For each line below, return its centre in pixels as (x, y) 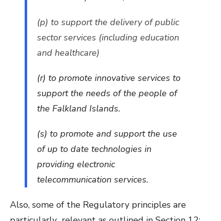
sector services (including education (108, 37)
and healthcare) (68, 53)
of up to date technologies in (94, 149)
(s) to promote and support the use (107, 133)
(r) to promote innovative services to (109, 78)
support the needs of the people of (107, 93)
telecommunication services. (93, 179)
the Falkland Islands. (79, 108)
